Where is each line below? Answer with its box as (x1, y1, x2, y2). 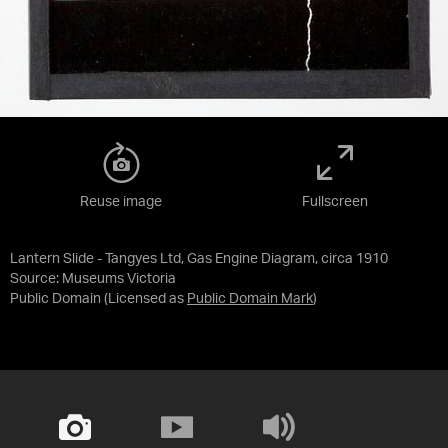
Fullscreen (302, 195, 368, 209)
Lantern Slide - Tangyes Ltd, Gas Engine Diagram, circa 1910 (10, 252, 388, 266)
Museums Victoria (62, 272, 176, 286)
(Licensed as (104, 292, 187, 306)
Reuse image (80, 195, 162, 209)
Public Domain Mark (187, 292, 313, 306)
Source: (10, 272, 62, 286)
